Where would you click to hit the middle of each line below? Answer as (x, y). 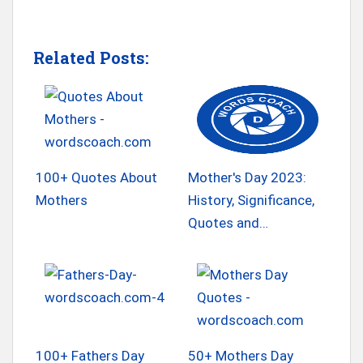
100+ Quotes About (96, 177)
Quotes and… (228, 222)
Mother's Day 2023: (247, 177)
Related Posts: (91, 57)
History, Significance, (251, 200)
